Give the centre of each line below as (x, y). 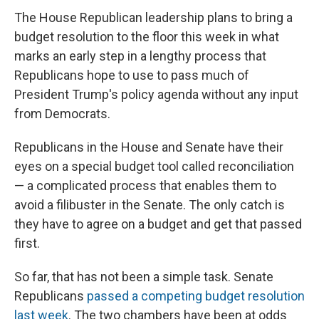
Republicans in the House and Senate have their (149, 147)
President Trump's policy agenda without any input (156, 95)
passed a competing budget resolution (196, 296)
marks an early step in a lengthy (103, 56)
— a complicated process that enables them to (145, 186)
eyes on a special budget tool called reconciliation (154, 167)
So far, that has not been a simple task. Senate (144, 277)
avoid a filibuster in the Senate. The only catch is (150, 205)
